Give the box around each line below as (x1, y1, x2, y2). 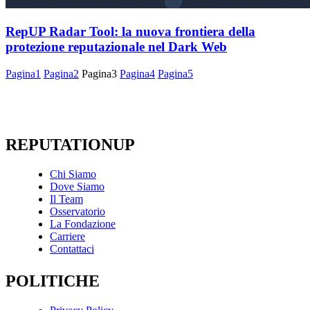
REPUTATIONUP (6, 135, 135, 154)
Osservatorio (50, 205, 105, 217)
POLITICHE (6, 271, 100, 290)
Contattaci (50, 242, 94, 255)
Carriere (50, 230, 85, 242)
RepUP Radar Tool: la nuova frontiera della (6, 24, 255, 39)
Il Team (50, 192, 83, 205)
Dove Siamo (50, 180, 104, 192)
